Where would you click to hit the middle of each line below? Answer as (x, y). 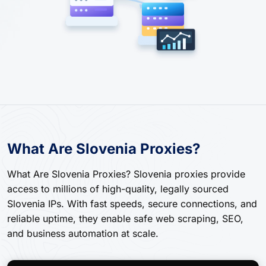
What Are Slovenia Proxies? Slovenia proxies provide (126, 174)
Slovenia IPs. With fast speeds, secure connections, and (132, 203)
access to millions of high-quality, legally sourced (118, 189)
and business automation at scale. (83, 233)
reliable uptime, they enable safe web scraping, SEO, (125, 218)
